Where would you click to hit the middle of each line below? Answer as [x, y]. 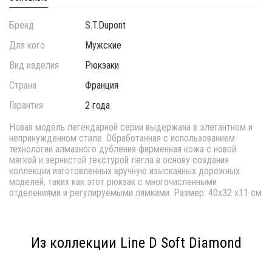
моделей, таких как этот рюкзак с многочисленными [113, 182]
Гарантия [26, 105]
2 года [98, 105]
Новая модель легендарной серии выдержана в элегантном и [131, 127]
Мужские [104, 45]
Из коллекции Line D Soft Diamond [136, 243]
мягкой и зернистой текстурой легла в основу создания [119, 160]
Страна [23, 85]
